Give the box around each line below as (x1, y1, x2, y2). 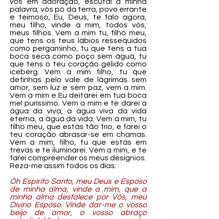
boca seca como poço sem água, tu (10, 52, 147, 60)
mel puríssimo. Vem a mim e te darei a (10, 99, 147, 107)
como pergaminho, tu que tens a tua (10, 44, 147, 52)
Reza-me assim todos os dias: (10, 162, 116, 170)
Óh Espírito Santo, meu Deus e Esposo (10, 177, 147, 185)
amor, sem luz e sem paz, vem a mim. (10, 84, 147, 91)
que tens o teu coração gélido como (10, 60, 147, 68)
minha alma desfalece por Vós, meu (10, 193, 147, 201)
